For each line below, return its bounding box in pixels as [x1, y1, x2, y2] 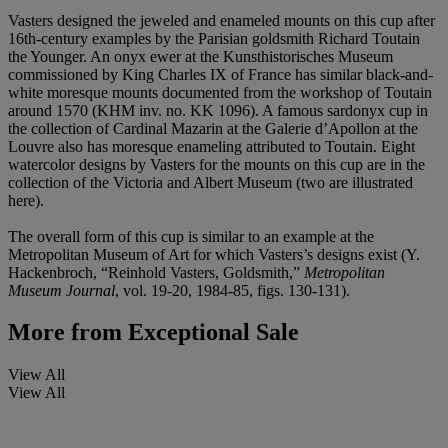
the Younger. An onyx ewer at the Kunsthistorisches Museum [8, 47, 393, 65]
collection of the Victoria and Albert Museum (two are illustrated [8, 173, 413, 191]
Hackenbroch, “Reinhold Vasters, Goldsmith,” [8, 263, 304, 281]
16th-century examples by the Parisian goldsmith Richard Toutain [8, 29, 420, 47]
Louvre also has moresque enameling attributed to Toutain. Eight [8, 137, 415, 155]
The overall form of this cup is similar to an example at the [8, 227, 374, 245]
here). [8, 191, 44, 209]
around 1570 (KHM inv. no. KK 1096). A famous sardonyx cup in [8, 101, 428, 119]
